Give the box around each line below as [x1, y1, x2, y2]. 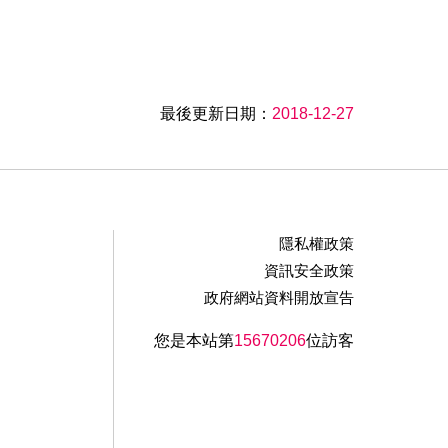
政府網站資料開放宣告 [203, 289, 354, 307]
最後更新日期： [159, 105, 272, 123]
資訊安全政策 [263, 262, 354, 280]
